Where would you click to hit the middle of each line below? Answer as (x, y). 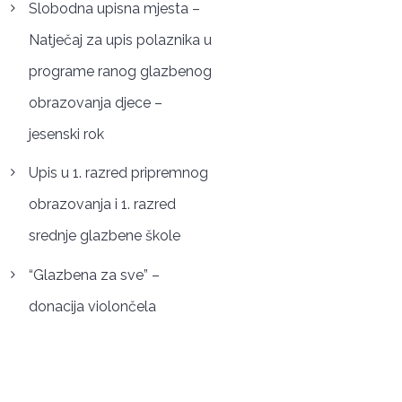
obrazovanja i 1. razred (102, 205)
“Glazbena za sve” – (94, 275)
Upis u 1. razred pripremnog (118, 173)
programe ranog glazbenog (120, 71)
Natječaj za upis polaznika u (120, 39)
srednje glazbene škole (104, 236)
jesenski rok (66, 134)
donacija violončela (92, 307)
